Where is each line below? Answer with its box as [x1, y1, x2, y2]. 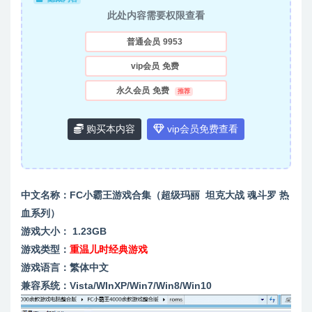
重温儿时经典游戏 [70, 244, 148, 256]
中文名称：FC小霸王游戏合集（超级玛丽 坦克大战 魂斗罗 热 [21, 189, 289, 201]
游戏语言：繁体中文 [21, 262, 109, 274]
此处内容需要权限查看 [107, 10, 205, 22]
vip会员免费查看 [164, 123, 238, 135]
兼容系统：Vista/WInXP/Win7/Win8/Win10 [21, 280, 212, 292]
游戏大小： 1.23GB [21, 226, 107, 237]
